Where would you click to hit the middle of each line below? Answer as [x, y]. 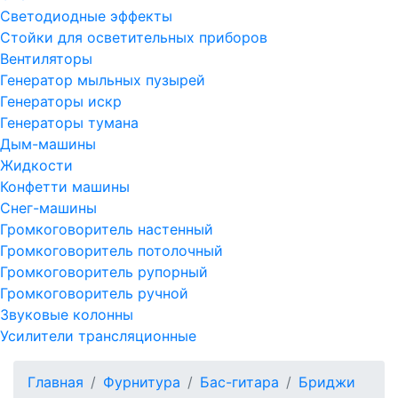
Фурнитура [142, 382]
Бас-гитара [239, 382]
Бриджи [327, 382]
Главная [56, 382]
